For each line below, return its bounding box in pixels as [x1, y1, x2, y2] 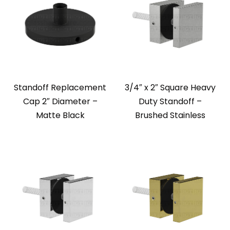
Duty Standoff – [138, 95, 202, 108]
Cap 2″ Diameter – [23, 95, 98, 108]
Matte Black [35, 109, 85, 122]
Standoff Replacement [14, 82, 106, 94]
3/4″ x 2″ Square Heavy [124, 82, 216, 94]
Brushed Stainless [135, 109, 205, 122]
